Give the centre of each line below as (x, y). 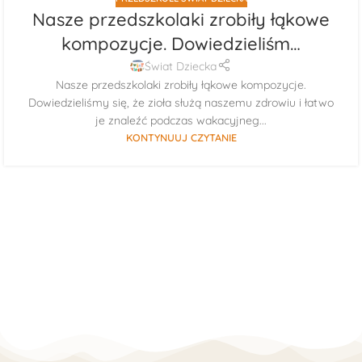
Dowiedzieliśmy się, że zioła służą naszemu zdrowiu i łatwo (181, 102)
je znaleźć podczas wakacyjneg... (181, 120)
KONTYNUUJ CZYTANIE (181, 137)
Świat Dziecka (181, 66)
